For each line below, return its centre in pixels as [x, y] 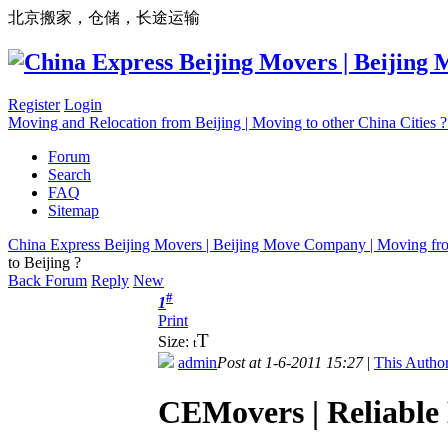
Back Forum [47, 280]
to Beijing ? [44, 262]
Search [69, 174]
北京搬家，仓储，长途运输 [104, 17]
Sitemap [73, 210]
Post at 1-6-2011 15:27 [290, 363]
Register [34, 104]
